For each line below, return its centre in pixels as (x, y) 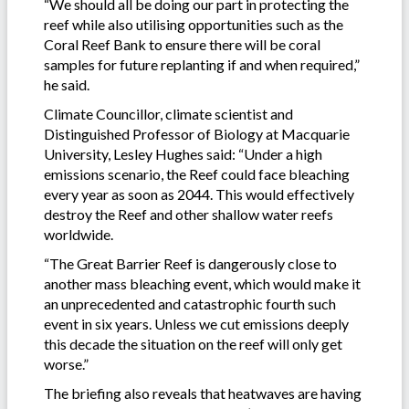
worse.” (66, 363)
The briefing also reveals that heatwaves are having (203, 393)
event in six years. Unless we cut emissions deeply (196, 323)
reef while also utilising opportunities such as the (194, 24)
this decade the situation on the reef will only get (193, 343)
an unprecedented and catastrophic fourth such (190, 303)
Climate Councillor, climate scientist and (168, 113)
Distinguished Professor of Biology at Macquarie (197, 133)
